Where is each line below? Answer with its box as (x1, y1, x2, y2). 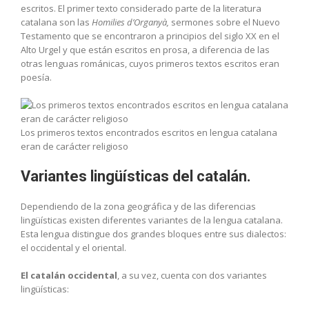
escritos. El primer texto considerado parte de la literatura (21, 1, 261, 14)
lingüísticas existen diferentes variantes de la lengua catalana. (21, 213, 283, 226)
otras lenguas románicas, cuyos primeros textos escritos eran (21, 57, 279, 70)
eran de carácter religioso (21, 139, 128, 152)
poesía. (21, 70, 52, 83)
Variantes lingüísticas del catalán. (21, 167, 251, 185)
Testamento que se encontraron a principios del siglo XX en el (21, 29, 279, 42)
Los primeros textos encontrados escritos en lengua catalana (21, 126, 277, 139)
